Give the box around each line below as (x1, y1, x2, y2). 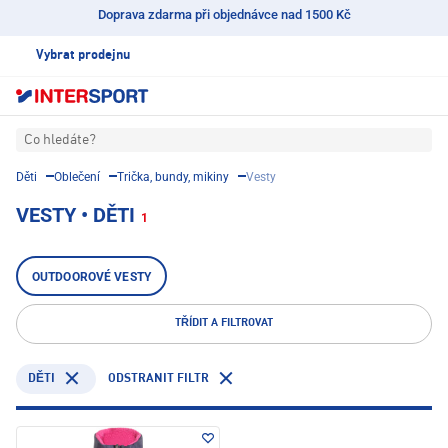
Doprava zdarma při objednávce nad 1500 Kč (97, 7, 351, 22)
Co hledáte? (24, 133, 96, 148)
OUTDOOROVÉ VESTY (32, 270, 151, 285)
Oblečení (54, 170, 100, 185)
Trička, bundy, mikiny (117, 170, 229, 185)
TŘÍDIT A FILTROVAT (175, 318, 273, 330)
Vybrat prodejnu (36, 49, 130, 62)
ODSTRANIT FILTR (108, 372, 209, 385)
